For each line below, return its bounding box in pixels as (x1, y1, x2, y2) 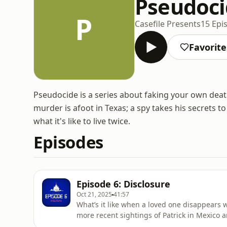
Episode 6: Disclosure (77, 178, 170, 190)
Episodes (33, 131, 103, 154)
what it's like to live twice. (33, 116, 130, 127)
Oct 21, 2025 (77, 190, 112, 199)
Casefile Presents (135, 18, 201, 29)
